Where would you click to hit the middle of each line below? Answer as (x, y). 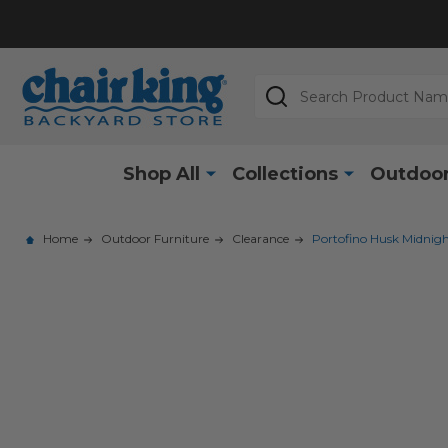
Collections (284, 173)
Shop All (161, 173)
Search (282, 85)
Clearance (260, 238)
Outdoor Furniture (155, 238)
